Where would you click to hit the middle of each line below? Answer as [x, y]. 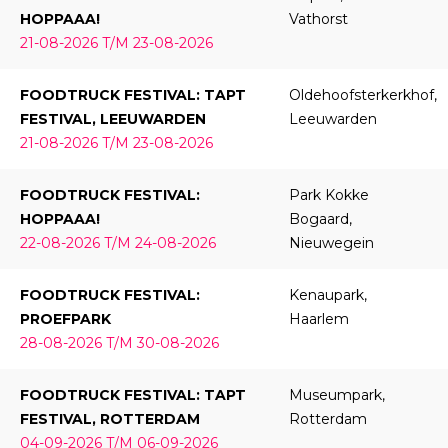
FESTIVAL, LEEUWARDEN [113, 119]
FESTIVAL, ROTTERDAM [110, 419]
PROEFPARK [65, 319]
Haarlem [318, 319]
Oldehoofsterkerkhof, [362, 95]
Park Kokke [328, 195]
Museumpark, [336, 395]
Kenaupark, [327, 295]
